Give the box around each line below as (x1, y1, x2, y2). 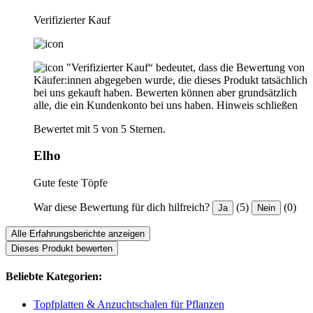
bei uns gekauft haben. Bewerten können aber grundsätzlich (34, 86, 297, 99)
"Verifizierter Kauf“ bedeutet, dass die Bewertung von (66, 61, 305, 73)
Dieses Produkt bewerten (11, 243, 112, 254)
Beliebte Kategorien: (6, 270, 102, 283)
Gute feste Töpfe (34, 177, 108, 189)
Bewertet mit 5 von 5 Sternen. (34, 122, 166, 135)
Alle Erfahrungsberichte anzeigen (11, 228, 145, 240)
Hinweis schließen (217, 99, 298, 111)
